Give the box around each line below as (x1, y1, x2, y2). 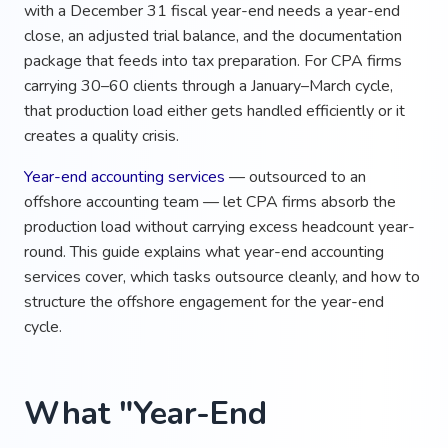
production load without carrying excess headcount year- (24, 215, 415, 238)
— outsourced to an (225, 165, 366, 188)
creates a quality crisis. (24, 124, 179, 147)
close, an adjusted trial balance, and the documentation (24, 24, 402, 47)
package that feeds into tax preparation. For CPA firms (24, 49, 402, 72)
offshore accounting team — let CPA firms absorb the (24, 190, 396, 213)
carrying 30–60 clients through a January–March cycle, (24, 74, 393, 97)
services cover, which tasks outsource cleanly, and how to (24, 265, 420, 288)
